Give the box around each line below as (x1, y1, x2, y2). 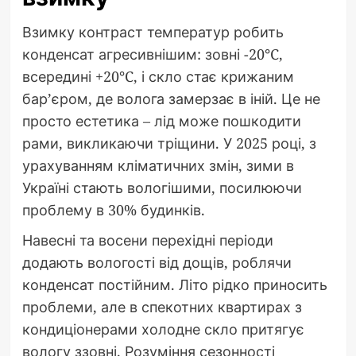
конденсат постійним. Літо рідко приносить (21, 274, 327, 294)
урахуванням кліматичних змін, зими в (21, 155, 294, 175)
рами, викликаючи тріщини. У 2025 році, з (21, 133, 316, 153)
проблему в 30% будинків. (21, 199, 205, 219)
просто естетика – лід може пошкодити (21, 110, 301, 130)
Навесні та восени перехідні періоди (21, 230, 273, 250)
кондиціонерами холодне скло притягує (21, 319, 304, 339)
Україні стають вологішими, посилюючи (21, 177, 302, 197)
